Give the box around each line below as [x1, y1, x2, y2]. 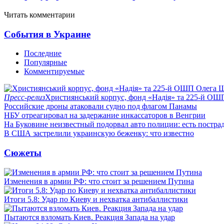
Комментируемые [24, 67, 84, 76]
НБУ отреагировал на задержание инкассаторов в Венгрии [4, 111, 205, 120]
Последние [24, 49, 61, 58]
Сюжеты [4, 147, 41, 158]
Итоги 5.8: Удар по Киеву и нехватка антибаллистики [4, 194, 188, 203]
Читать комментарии [4, 10, 75, 19]
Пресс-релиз [4, 93, 45, 102]
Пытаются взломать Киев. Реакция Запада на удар [4, 212, 175, 221]
